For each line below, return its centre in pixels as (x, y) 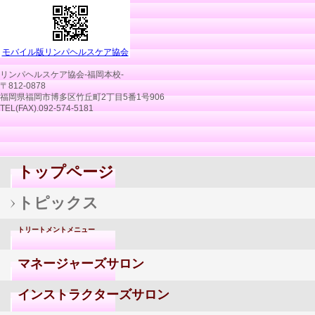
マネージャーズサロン (81, 263)
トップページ (66, 172)
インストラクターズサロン (94, 294)
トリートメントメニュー (56, 230)
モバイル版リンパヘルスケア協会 (65, 52)
